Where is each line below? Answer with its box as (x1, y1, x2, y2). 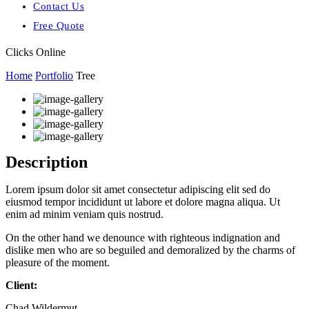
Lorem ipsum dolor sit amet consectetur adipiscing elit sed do (6, 183, 270, 195)
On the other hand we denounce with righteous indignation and (6, 232, 280, 243)
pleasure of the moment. (6, 257, 110, 268)
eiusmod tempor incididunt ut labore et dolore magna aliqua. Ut (6, 196, 280, 208)
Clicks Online (6, 46, 66, 58)
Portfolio (35, 70, 73, 81)
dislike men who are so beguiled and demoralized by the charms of (6, 244, 295, 256)
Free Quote (33, 20, 84, 31)
